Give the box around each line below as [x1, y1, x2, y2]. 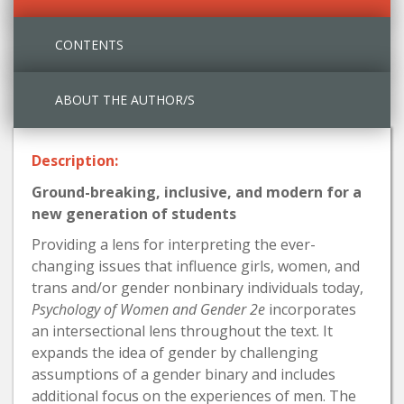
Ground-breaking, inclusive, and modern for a [32, 182, 362, 203]
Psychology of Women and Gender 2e [32, 299, 265, 320]
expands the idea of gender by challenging [32, 343, 318, 363]
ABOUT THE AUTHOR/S [55, 91, 195, 109]
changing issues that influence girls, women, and [32, 256, 360, 277]
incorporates [265, 299, 356, 320]
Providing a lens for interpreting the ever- [32, 234, 316, 255]
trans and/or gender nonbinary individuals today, [32, 278, 363, 298]
